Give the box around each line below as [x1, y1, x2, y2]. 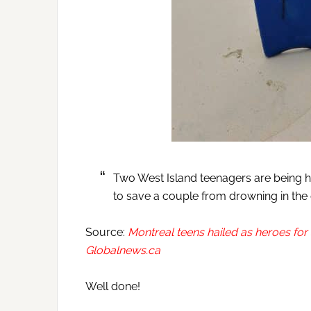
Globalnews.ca [85, 244, 160, 257]
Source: [85, 226, 128, 239]
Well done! [85, 280, 140, 293]
